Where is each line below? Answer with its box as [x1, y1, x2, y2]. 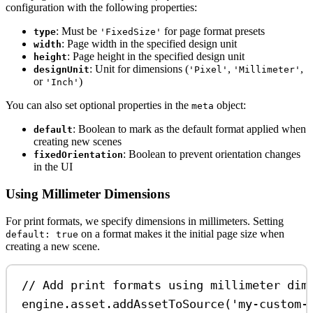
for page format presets [161, 25, 265, 38]
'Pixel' [189, 64, 228, 75]
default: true [6, 228, 78, 240]
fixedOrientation [34, 150, 123, 161]
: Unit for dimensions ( [89, 63, 189, 75]
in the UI [34, 161, 73, 173]
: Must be [56, 25, 100, 38]
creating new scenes [34, 136, 122, 148]
